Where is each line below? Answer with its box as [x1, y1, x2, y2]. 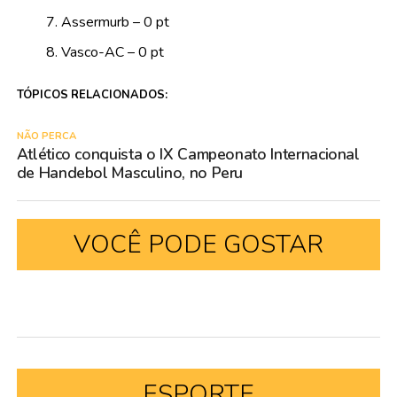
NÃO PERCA [16, 129, 76, 144]
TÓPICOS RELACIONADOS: [16, 87, 167, 104]
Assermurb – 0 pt [60, 12, 169, 33]
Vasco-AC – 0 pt [60, 43, 164, 63]
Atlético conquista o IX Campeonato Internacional [16, 144, 360, 166]
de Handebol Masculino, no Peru [16, 162, 244, 184]
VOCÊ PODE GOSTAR [73, 228, 323, 262]
